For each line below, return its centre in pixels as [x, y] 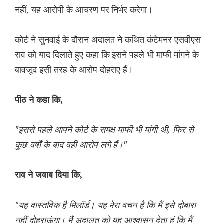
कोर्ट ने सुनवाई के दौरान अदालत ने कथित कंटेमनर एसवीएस [108, 40]
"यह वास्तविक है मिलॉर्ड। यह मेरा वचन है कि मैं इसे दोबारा [105, 205]
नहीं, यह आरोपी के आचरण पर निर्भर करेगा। [84, 10]
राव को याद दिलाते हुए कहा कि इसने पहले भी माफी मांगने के [107, 55]
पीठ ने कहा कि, [39, 100]
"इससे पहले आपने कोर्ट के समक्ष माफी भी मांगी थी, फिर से [104, 130]
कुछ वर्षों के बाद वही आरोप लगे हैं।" [71, 145]
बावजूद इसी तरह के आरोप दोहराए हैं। [74, 69]
